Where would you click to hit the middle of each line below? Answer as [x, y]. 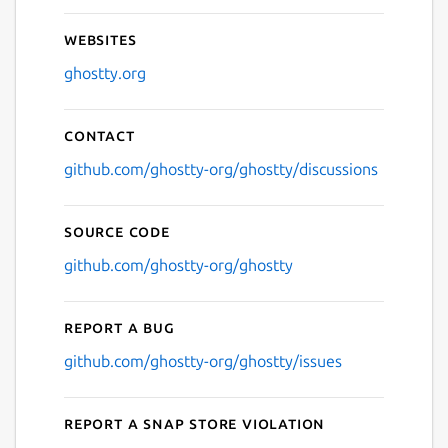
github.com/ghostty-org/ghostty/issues [203, 360]
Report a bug [119, 326]
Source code [117, 230]
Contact [99, 134]
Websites [100, 38]
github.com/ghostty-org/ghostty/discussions [221, 168]
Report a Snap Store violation [195, 422]
